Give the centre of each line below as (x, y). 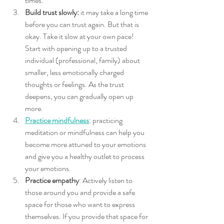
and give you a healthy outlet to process (85, 156)
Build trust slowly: (52, 12)
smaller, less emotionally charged (75, 72)
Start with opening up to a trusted (77, 48)
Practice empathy (52, 180)
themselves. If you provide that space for (87, 216)
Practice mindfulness (57, 120)
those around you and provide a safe (81, 192)
